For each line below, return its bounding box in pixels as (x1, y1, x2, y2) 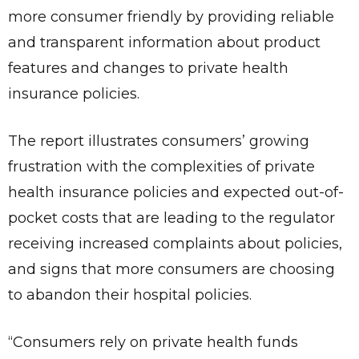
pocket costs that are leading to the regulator (8, 209, 335, 228)
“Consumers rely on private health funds (8, 333, 298, 352)
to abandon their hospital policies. (8, 286, 252, 305)
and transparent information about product (8, 34, 321, 52)
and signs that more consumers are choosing (8, 260, 335, 279)
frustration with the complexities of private (8, 158, 315, 176)
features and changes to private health (8, 59, 288, 78)
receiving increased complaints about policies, (8, 235, 342, 253)
